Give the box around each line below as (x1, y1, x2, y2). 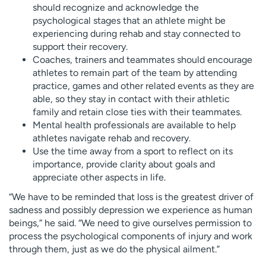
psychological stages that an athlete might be (33, 14, 226, 26)
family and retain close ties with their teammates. (33, 106, 242, 118)
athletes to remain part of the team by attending (33, 66, 237, 78)
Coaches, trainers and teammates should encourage (33, 53, 252, 65)
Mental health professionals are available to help (33, 119, 236, 131)
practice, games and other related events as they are (33, 80, 254, 91)
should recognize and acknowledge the (33, 1, 199, 13)
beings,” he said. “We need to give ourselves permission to (9, 217, 252, 229)
